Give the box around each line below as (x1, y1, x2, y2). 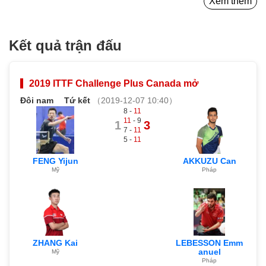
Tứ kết (64, 95, 91, 105)
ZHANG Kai (33, 237, 78, 248)
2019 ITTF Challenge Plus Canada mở (29, 78, 199, 88)
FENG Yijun (32, 156, 78, 166)
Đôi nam (20, 95, 62, 105)
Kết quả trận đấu (9, 37, 122, 53)
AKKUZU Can (182, 156, 236, 166)
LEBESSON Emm (176, 237, 243, 248)
